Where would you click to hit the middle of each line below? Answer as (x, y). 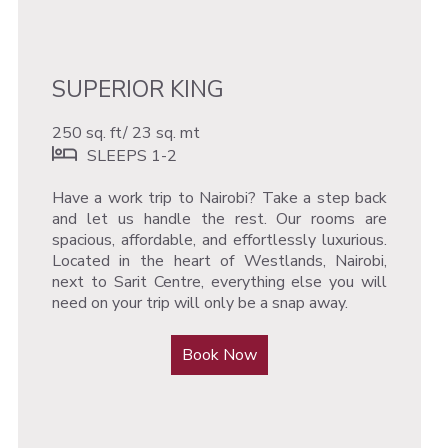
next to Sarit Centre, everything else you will (219, 281)
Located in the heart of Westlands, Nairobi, (219, 260)
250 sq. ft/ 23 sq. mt (127, 132)
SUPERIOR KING (137, 89)
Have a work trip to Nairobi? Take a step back (219, 197)
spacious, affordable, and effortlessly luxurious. (219, 239)
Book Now (220, 354)
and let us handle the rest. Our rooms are (219, 218)
